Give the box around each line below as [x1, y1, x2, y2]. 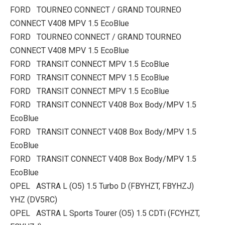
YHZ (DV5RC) [10, 195, 57, 204]
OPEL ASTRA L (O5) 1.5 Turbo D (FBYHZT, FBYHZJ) [10, 181, 194, 191]
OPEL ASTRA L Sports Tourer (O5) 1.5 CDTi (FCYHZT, [10, 208, 200, 218]
